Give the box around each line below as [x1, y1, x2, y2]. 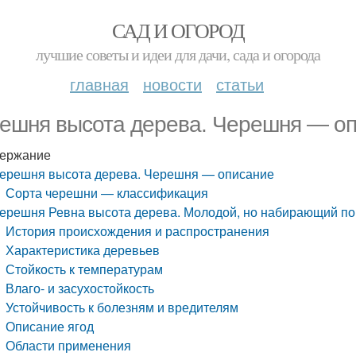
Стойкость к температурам [6, 260, 164, 278]
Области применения [6, 336, 132, 354]
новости [143, 72, 202, 95]
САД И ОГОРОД [111, 17, 245, 44]
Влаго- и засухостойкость [6, 279, 155, 297]
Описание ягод [6, 317, 95, 335]
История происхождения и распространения [6, 222, 270, 240]
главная [70, 72, 129, 95]
